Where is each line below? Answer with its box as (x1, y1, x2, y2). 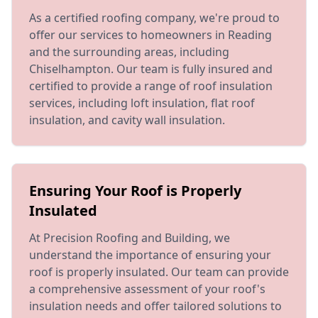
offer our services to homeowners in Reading (29, 27, 272, 43)
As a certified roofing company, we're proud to (29, 10, 280, 26)
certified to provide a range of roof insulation (29, 78, 273, 94)
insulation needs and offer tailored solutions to (29, 298, 282, 314)
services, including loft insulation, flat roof (29, 95, 255, 111)
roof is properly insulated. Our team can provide (29, 264, 289, 280)
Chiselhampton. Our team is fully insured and (29, 61, 273, 77)
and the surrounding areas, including (29, 44, 229, 60)
